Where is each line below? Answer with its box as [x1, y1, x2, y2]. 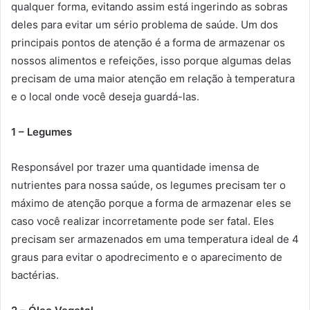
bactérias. [11, 268, 59, 282]
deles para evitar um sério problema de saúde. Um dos [11, 18, 278, 31]
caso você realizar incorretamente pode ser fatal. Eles [11, 215, 274, 228]
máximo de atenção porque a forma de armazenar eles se [11, 197, 291, 210]
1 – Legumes [11, 125, 72, 138]
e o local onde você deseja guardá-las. [11, 90, 199, 103]
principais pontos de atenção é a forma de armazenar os [11, 36, 285, 49]
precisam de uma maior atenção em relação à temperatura [11, 72, 295, 85]
